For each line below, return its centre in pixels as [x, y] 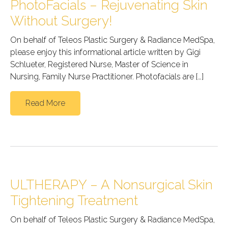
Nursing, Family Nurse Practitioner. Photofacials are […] [107, 76]
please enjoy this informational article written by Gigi [105, 52]
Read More [45, 103]
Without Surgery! [61, 21]
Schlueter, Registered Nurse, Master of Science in [99, 64]
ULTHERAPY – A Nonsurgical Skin [111, 184]
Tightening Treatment [74, 200]
